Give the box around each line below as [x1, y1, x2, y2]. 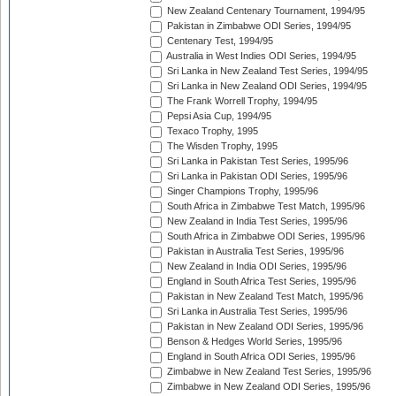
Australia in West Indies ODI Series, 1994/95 [164, 50, 356, 62]
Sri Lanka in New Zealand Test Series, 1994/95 [164, 65, 368, 77]
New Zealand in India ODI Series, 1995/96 [164, 261, 346, 272]
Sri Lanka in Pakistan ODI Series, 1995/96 [164, 171, 347, 182]
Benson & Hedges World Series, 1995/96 [164, 336, 342, 347]
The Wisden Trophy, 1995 [164, 141, 278, 152]
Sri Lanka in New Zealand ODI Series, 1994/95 [164, 80, 367, 92]
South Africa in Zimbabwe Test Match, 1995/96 [164, 201, 365, 212]
